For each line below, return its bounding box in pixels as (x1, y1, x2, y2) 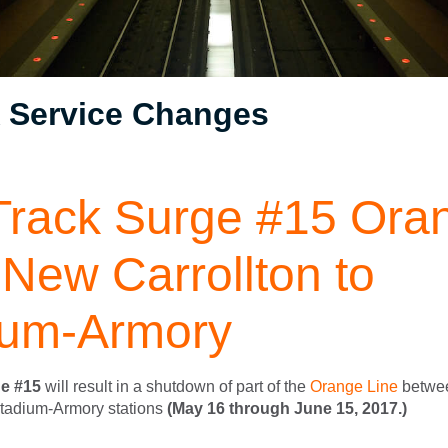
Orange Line (310, 377, 398, 395)
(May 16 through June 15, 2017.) (167, 399, 407, 417)
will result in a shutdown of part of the (41, 377, 310, 395)
